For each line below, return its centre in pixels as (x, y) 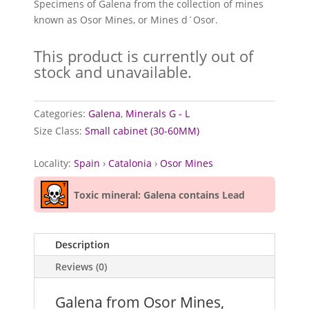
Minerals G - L (158, 114)
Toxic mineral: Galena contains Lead (160, 195)
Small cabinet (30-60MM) (142, 130)
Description (83, 245)
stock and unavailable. (113, 72)
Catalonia (130, 163)
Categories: (61, 114)
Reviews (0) (81, 267)
